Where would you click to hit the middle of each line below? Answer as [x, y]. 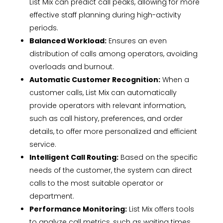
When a [174, 80]
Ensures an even [136, 41]
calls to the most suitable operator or [96, 183]
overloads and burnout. [71, 67]
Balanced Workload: [68, 41]
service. [43, 145]
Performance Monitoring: [78, 209]
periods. [44, 28]
